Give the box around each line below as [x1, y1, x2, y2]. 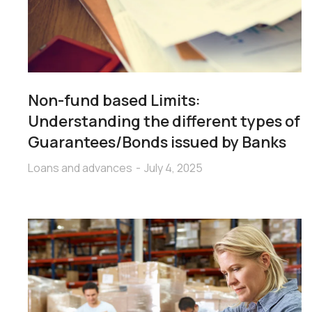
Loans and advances [28, 159, 132, 175]
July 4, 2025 [144, 159, 203, 175]
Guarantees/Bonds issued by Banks [28, 131, 286, 153]
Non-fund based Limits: [28, 89, 201, 111]
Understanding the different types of [28, 110, 300, 132]
